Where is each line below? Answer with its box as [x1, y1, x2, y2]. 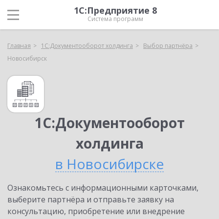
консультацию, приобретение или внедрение [7, 206, 185, 217]
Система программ [88, 15, 143, 23]
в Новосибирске [55, 154, 164, 173]
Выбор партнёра [143, 42, 193, 50]
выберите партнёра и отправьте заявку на [7, 194, 174, 205]
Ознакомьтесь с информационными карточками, [7, 182, 198, 193]
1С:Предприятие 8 [74, 4, 157, 16]
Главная [7, 42, 31, 50]
